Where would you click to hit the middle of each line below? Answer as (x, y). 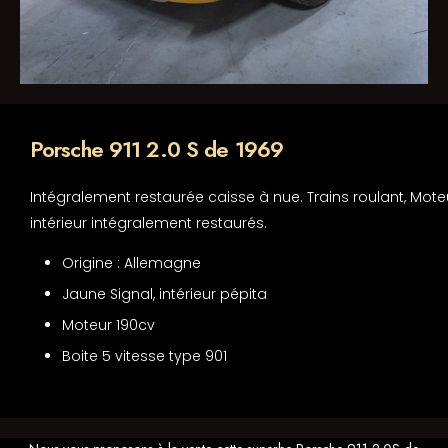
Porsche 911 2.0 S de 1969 (160, 149)
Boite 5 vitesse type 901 (144, 356)
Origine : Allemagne (131, 263)
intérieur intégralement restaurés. (148, 223)
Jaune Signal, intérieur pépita (164, 294)
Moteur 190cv (108, 325)
